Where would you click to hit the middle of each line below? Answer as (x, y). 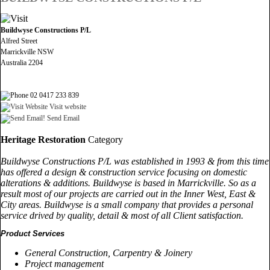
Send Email (62, 118)
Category (104, 139)
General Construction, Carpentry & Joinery (108, 253)
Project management (64, 263)
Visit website (67, 106)
